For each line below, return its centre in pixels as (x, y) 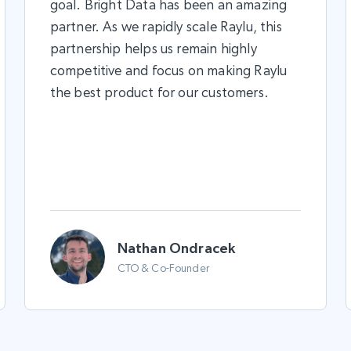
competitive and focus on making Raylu (168, 70)
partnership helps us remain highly (153, 48)
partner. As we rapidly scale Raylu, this (166, 26)
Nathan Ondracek (176, 248)
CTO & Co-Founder (163, 268)
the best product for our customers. (159, 92)
